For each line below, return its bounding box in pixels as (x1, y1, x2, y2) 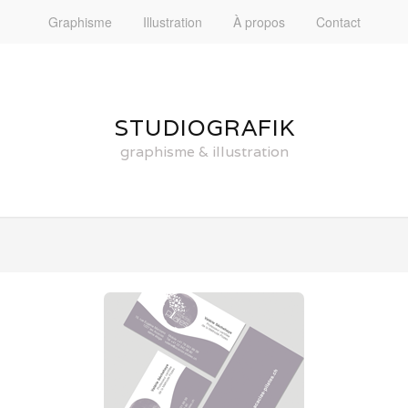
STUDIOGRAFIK (113, 113, 295, 142)
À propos (232, 13, 285, 31)
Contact (315, 13, 361, 31)
